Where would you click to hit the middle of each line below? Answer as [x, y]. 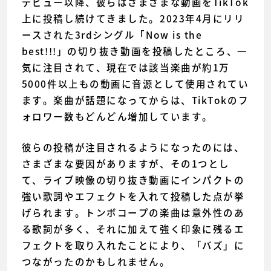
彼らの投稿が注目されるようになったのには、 [133, 148]
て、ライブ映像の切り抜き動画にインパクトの [133, 180]
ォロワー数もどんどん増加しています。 [117, 117]
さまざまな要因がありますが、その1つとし [126, 164]
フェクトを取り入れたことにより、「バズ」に [133, 246]
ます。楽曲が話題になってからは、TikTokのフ [135, 100]
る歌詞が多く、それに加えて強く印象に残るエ [133, 229]
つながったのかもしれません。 [96, 262]
